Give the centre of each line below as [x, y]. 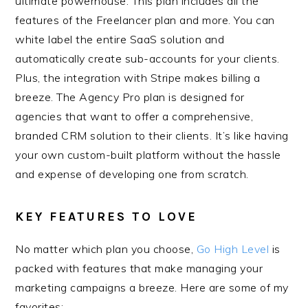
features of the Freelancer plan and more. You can [145, 20]
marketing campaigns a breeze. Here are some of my [152, 287]
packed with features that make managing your [139, 268]
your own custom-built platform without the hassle [148, 155]
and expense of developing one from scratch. [132, 174]
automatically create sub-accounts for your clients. [147, 58]
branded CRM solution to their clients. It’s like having [152, 135]
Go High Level [233, 249]
